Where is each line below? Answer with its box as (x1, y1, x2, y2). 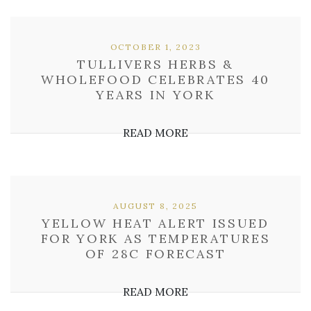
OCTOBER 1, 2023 (110, 42, 201, 52)
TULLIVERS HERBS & (77, 56, 234, 72)
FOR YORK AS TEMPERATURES (40, 230, 271, 246)
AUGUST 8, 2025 (113, 201, 198, 211)
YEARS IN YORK (96, 87, 215, 103)
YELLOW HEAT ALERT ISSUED (42, 215, 269, 231)
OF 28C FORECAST (85, 246, 226, 262)
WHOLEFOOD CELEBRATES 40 (40, 72, 271, 87)
